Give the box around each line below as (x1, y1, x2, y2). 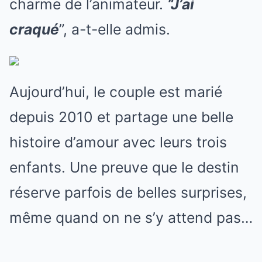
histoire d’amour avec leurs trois (9, 133, 227, 151)
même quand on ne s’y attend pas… (9, 208, 253, 226)
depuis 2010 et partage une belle (9, 108, 233, 126)
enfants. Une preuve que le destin (9, 158, 239, 176)
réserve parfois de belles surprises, (9, 183, 247, 201)
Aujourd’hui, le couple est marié (9, 82, 222, 101)
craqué (9, 20, 59, 38)
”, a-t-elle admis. (59, 20, 170, 38)
